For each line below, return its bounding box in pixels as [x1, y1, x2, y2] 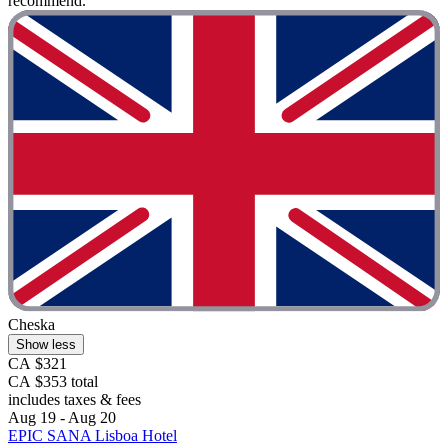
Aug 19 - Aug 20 [8, 409, 116, 427]
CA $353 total [8, 373, 98, 391]
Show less [16, 337, 76, 353]
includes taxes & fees [8, 391, 141, 409]
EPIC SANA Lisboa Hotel [8, 427, 177, 445]
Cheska [8, 316, 55, 334]
